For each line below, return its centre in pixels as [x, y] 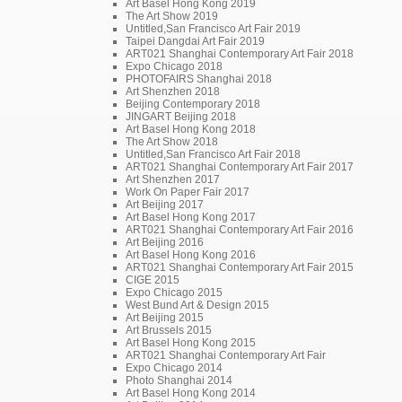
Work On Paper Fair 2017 [188, 192]
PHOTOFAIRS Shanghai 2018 [199, 79]
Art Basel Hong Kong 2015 [191, 342]
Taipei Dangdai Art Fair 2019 [195, 41]
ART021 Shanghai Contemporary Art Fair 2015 [240, 267]
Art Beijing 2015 [165, 317]
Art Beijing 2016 [165, 242]
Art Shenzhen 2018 [173, 91]
